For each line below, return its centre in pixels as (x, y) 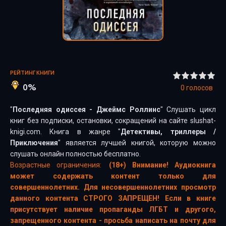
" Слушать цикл (188, 109)
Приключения (34, 143)
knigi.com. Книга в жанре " (66, 132)
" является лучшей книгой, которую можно (137, 143)
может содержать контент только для (113, 176)
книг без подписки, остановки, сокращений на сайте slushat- (113, 121)
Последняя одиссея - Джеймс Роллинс (87, 109)
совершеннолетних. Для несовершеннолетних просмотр (113, 187)
